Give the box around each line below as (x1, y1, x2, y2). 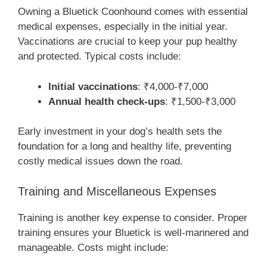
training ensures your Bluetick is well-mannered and (18, 226, 249, 238)
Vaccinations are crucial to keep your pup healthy (18, 36, 237, 48)
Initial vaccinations (48, 80, 138, 92)
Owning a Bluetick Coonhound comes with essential (18, 6, 248, 18)
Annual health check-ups (48, 95, 165, 107)
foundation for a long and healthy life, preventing (18, 141, 231, 153)
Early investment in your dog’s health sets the (18, 126, 222, 138)
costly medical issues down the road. (18, 156, 183, 167)
